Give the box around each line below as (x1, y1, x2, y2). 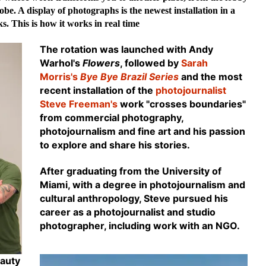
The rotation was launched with (39, 43, 189, 56)
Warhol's (39, 57, 83, 69)
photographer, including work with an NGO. (39, 220, 240, 232)
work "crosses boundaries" (119, 98, 246, 110)
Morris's (39, 71, 80, 83)
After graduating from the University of (39, 165, 221, 178)
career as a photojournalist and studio (39, 206, 216, 218)
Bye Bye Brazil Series (80, 71, 179, 83)
